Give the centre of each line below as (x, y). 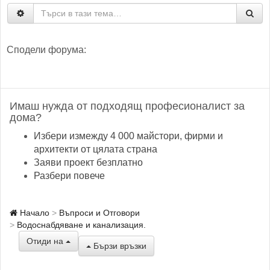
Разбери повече (69, 176)
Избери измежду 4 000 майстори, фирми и (128, 136)
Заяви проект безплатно (88, 162)
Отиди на (46, 241)
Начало (33, 213)
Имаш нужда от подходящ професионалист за (127, 106)
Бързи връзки (119, 246)
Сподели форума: (46, 50)
